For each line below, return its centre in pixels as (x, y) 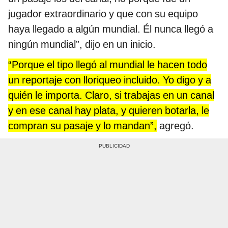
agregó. (175, 125)
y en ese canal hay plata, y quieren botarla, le (109, 110)
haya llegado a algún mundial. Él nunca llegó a (111, 29)
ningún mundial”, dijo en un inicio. (82, 44)
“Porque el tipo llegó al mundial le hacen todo (108, 64)
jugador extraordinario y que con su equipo (103, 13)
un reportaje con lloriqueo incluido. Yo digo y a (110, 80)
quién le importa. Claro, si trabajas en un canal (111, 95)
